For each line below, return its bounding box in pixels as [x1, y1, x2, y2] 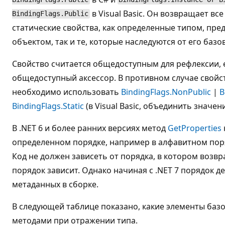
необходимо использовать [12, 86, 121, 97]
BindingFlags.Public [12, 10, 88, 18]
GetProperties [168, 122, 221, 134]
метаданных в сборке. [12, 178, 98, 190]
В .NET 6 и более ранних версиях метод [12, 122, 168, 134]
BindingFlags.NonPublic [121, 86, 211, 97]
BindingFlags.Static [12, 100, 84, 111]
